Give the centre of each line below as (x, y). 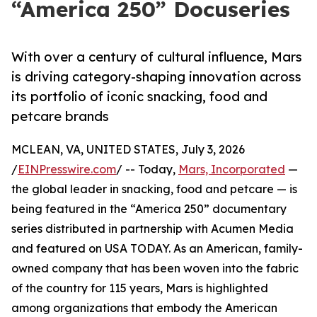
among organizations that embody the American (144, 308)
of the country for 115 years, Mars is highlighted (140, 288)
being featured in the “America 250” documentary (149, 209)
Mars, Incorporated (232, 169)
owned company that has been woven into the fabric (155, 269)
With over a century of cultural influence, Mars (157, 57)
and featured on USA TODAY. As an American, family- (157, 249)
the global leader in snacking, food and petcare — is (154, 189)
